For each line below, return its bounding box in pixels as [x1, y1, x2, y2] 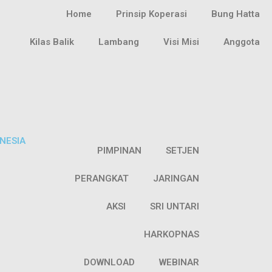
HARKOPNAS [144, 229, 200, 240]
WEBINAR [159, 257, 200, 268]
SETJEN [166, 145, 200, 156]
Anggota [223, 36, 260, 47]
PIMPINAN [97, 145, 142, 156]
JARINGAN [153, 173, 200, 184]
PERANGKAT [75, 173, 129, 184]
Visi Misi [163, 36, 199, 47]
